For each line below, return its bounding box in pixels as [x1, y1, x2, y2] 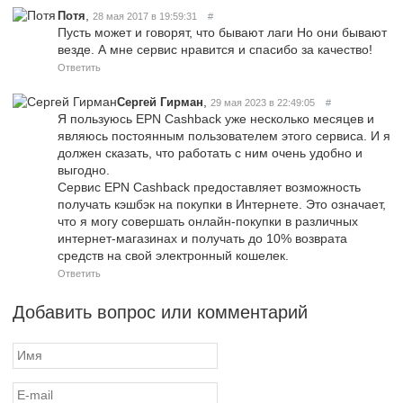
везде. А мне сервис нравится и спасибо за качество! [58, 41, 372, 57]
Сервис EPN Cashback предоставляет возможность [58, 179, 361, 194]
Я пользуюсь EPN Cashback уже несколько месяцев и [58, 111, 374, 126]
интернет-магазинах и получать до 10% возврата [58, 230, 347, 246]
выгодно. [58, 162, 110, 177]
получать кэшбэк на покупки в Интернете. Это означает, [58, 196, 386, 211]
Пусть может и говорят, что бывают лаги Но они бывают [58, 24, 387, 40]
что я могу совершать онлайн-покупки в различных [58, 213, 358, 228]
